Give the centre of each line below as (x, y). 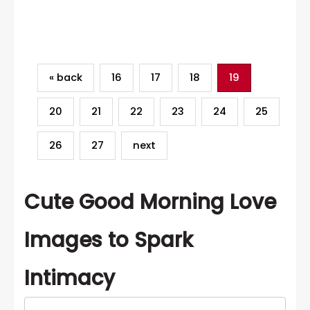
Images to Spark (109, 240)
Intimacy (70, 278)
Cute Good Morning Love (150, 202)
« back (65, 77)
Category (163, 54)
